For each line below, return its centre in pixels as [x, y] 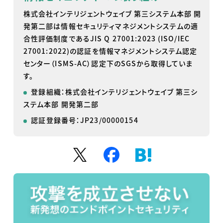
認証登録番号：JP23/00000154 [85, 120]
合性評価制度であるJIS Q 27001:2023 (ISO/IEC [106, 39]
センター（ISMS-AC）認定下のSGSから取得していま [108, 63]
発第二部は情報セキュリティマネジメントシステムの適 [111, 26]
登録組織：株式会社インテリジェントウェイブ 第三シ [114, 92]
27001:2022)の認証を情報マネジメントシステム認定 [110, 51]
